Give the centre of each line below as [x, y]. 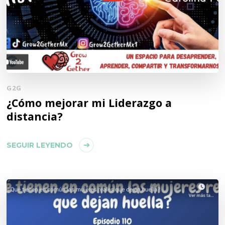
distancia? [35, 116]
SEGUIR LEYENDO [40, 145]
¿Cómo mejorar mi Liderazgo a [89, 102]
